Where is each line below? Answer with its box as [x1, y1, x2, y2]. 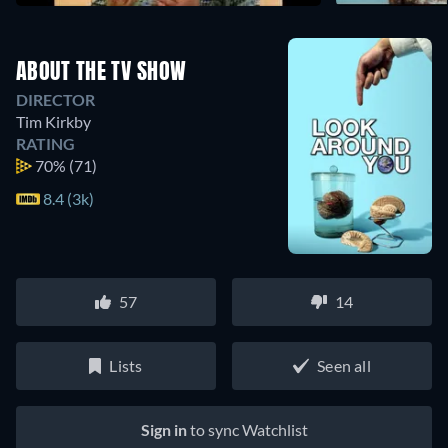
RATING [16, 133, 75, 153]
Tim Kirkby [16, 111, 91, 131]
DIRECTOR [16, 89, 95, 109]
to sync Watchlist [186, 419, 308, 439]
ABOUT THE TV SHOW [16, 61, 187, 84]
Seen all [317, 355, 371, 375]
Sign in [140, 419, 187, 439]
